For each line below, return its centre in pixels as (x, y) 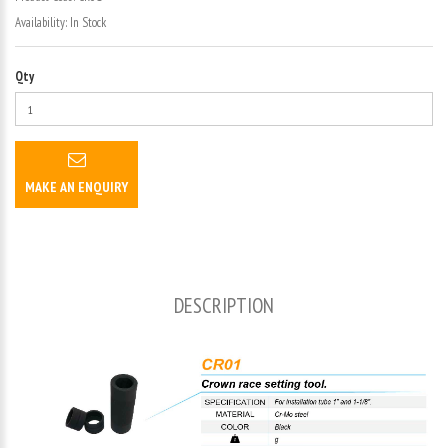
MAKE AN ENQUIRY (76, 187)
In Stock (88, 22)
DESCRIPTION (224, 305)
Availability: (42, 22)
